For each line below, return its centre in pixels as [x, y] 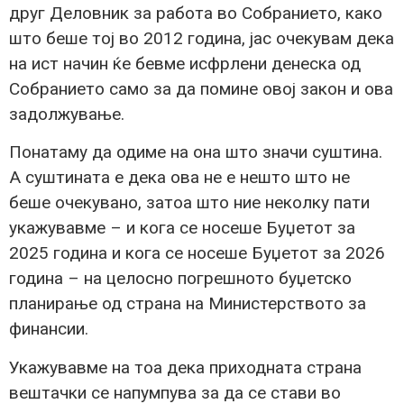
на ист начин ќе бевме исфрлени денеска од [185, 64]
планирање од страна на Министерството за [188, 304]
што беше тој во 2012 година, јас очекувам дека [202, 39]
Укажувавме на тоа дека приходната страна [185, 367]
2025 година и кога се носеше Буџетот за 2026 [197, 253]
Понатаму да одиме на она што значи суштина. [196, 152]
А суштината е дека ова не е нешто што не [179, 178]
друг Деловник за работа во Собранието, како [196, 14]
